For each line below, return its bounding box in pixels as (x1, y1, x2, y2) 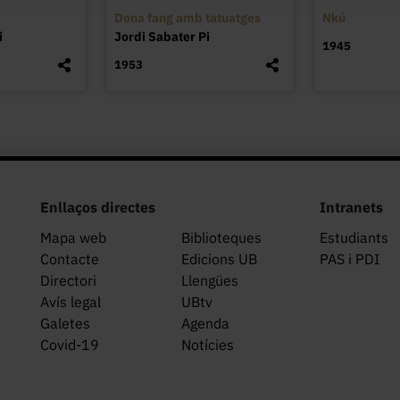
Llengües (180, 271, 238, 290)
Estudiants (320, 229, 389, 247)
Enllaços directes (40, 198, 155, 217)
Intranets (320, 198, 384, 217)
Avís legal (40, 293, 101, 312)
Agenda (180, 314, 229, 333)
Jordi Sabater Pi (114, 28, 211, 45)
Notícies (180, 336, 234, 354)
